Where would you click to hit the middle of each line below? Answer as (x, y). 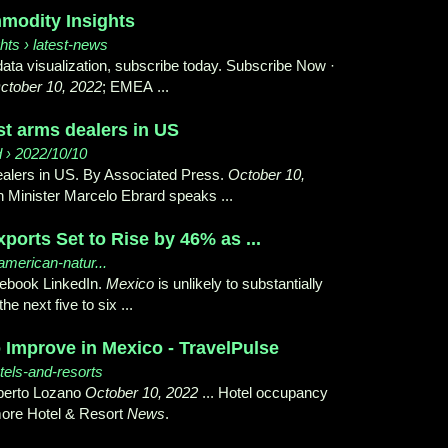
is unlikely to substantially (238, 284)
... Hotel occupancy (263, 393)
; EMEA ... (135, 87)
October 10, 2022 (141, 393)
